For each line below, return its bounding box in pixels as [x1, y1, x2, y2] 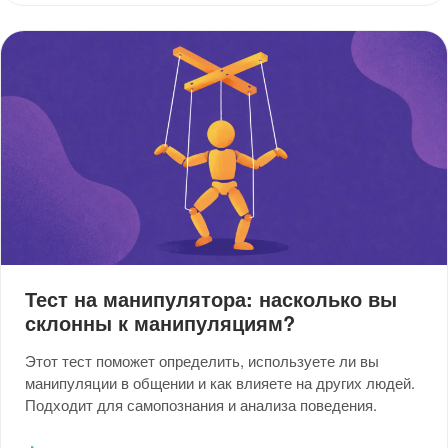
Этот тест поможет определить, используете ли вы [25, 350, 379, 372]
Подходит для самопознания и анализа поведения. [25, 394, 377, 416]
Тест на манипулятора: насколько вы [25, 284, 397, 314]
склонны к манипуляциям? [25, 308, 295, 338]
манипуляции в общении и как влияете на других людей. [25, 372, 415, 394]
